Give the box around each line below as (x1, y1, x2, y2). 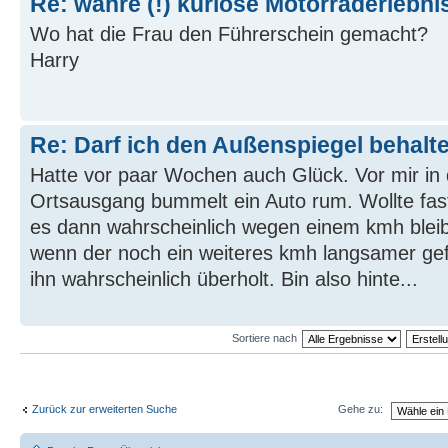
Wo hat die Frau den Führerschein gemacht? (30, 23, 428, 45)
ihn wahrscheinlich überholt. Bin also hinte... (30, 268, 418, 290)
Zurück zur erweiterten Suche (32, 402, 177, 415)
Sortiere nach (232, 331, 297, 344)
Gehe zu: (338, 403, 383, 416)
